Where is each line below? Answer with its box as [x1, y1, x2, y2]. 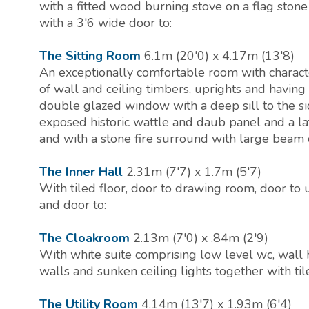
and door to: [39, 197, 106, 214]
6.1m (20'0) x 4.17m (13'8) [144, 48, 295, 65]
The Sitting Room [39, 48, 141, 65]
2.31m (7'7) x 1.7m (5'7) [126, 163, 261, 181]
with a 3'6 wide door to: [39, 14, 172, 32]
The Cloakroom [39, 230, 130, 247]
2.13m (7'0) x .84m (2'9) [133, 230, 268, 247]
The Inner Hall [39, 163, 123, 181]
